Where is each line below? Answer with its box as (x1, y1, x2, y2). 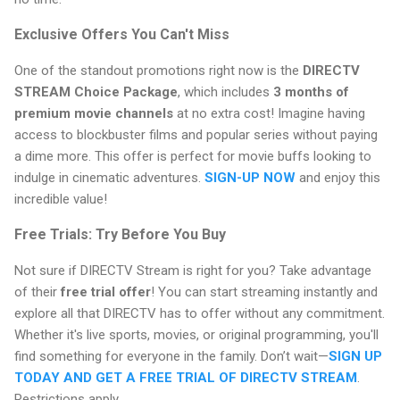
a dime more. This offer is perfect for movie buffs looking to (14, 148, 371, 165)
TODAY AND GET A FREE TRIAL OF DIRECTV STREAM (14, 370, 357, 387)
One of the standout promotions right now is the (14, 62, 303, 79)
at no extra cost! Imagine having (173, 105, 365, 122)
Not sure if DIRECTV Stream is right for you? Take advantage (14, 262, 371, 279)
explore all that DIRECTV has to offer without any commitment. (14, 305, 385, 322)
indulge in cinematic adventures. (14, 170, 204, 187)
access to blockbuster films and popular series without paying (14, 127, 378, 144)
